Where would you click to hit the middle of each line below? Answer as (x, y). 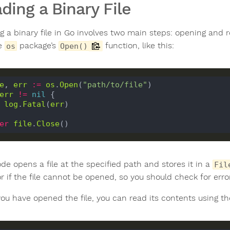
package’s (38, 45)
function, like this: (138, 45)
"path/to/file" (115, 85)
